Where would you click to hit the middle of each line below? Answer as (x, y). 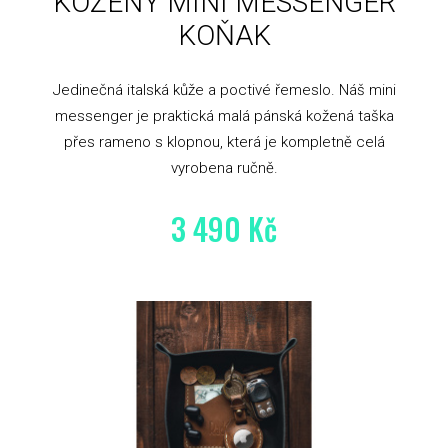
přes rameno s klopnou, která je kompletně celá (224, 142)
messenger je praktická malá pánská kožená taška (224, 116)
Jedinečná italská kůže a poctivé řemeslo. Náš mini (224, 90)
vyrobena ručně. (224, 168)
